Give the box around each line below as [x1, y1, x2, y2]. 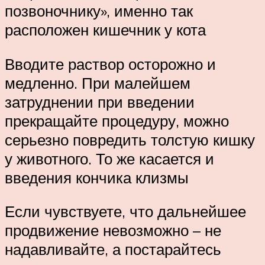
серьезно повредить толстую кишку [5, 130, 255, 149]
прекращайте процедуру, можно [5, 111, 229, 130]
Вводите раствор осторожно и [5, 54, 216, 73]
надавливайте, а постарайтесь [5, 240, 221, 259]
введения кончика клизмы [5, 167, 189, 187]
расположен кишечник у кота [5, 20, 206, 39]
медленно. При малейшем [5, 73, 190, 92]
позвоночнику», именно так [5, 1, 193, 20]
